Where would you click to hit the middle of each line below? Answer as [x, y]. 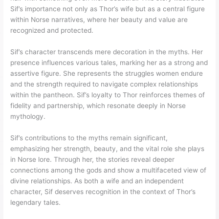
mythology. [28, 116]
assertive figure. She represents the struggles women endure [107, 73]
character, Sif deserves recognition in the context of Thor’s [103, 191]
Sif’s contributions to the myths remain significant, [89, 138]
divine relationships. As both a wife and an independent [97, 181]
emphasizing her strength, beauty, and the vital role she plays [108, 148]
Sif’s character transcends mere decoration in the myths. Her [107, 52]
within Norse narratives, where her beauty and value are [99, 19]
